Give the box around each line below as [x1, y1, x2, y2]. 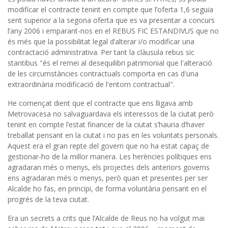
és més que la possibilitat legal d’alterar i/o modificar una [8, 36, 194, 46]
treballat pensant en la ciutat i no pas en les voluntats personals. [8, 130, 219, 140]
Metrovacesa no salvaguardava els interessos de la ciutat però [8, 108, 214, 119]
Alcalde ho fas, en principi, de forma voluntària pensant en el [8, 183, 207, 193]
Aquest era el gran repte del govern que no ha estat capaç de [8, 140, 209, 151]
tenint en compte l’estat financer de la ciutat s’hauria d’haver [8, 119, 205, 129]
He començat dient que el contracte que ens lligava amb [8, 98, 193, 108]
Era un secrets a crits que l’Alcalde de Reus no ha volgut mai [8, 213, 205, 223]
